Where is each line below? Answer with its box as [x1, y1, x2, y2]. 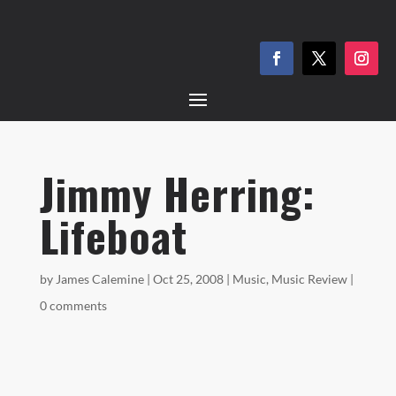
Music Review [270, 271, 347, 286]
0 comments [39, 298, 107, 313]
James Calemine [55, 271, 144, 286]
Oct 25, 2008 [152, 271, 224, 286]
